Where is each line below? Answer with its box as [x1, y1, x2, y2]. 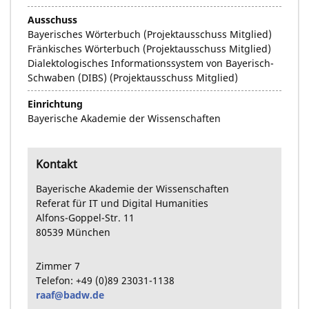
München [66, 226, 110, 239]
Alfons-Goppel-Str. [36, 211, 121, 225]
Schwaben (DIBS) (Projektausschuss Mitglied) [28, 70, 238, 84]
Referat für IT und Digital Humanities [36, 197, 208, 210]
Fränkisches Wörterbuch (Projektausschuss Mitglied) [28, 41, 271, 55]
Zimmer [36, 259, 74, 272]
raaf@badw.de [36, 288, 104, 301]
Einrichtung [28, 97, 83, 110]
